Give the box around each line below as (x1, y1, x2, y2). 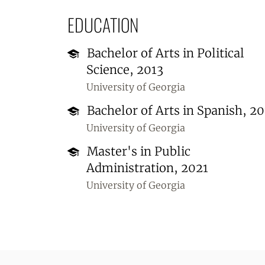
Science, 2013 (86, 62, 163, 77)
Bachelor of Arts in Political (83, 46, 244, 60)
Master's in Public (83, 144, 190, 159)
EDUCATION (67, 11, 138, 38)
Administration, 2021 (86, 160, 208, 175)
